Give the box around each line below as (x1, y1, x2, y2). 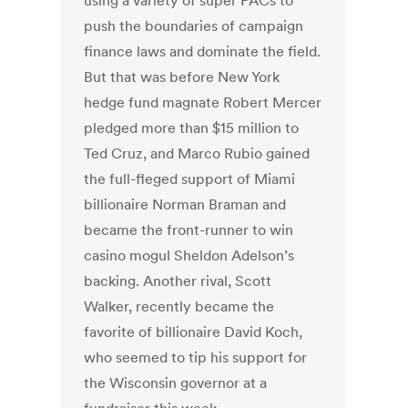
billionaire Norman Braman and (84, 195, 287, 214)
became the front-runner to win (84, 220, 294, 240)
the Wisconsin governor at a (84, 373, 268, 393)
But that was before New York (84, 67, 280, 87)
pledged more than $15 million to (84, 118, 300, 138)
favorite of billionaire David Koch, (84, 322, 303, 342)
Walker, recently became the (84, 297, 275, 316)
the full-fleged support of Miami (84, 169, 296, 189)
